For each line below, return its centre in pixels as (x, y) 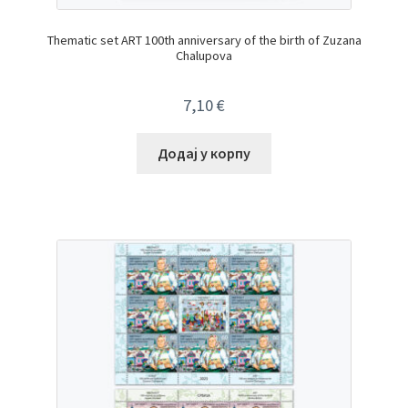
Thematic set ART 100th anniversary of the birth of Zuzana (204, 41)
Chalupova (204, 56)
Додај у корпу (204, 153)
